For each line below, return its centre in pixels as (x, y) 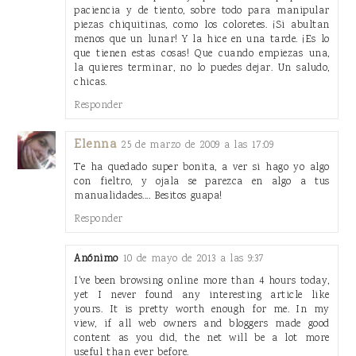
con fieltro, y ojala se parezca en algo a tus (202, 181)
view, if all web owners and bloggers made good (202, 323)
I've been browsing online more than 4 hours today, (202, 281)
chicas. (91, 82)
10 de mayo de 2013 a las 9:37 (193, 258)
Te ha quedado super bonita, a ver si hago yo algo (202, 167)
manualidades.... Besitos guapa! (148, 195)
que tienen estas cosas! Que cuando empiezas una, (202, 53)
